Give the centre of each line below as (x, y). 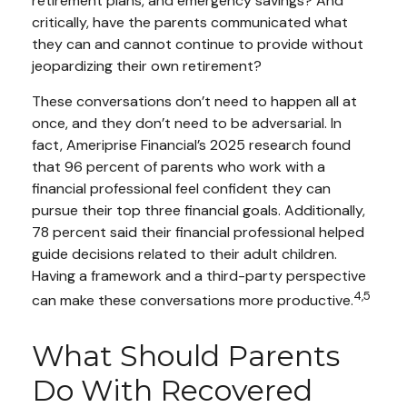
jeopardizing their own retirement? (147, 65)
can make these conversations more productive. (193, 300)
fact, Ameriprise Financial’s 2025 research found (191, 144)
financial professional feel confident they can (181, 188)
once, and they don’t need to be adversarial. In (187, 123)
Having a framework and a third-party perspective (199, 275)
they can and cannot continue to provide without (198, 44)
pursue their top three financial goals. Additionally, (199, 210)
